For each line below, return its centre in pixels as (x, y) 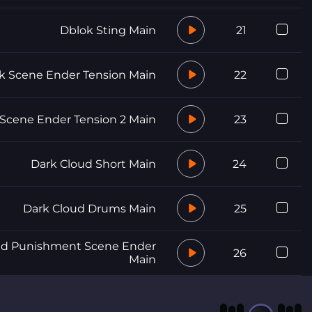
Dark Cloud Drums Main (89, 208)
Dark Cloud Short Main (93, 164)
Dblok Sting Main (108, 30)
